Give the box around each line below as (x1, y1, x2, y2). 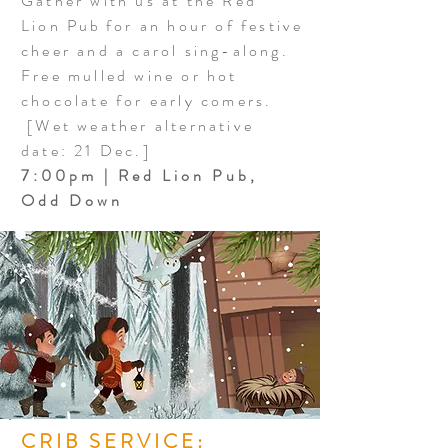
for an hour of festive (99, 14, 304, 37)
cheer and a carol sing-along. (21, 39, 289, 62)
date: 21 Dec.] (21, 139, 151, 162)
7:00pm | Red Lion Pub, (21, 164, 258, 187)
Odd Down (21, 189, 123, 212)
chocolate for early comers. (21, 89, 273, 112)
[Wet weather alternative (21, 114, 254, 137)
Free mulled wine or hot (21, 64, 238, 87)
